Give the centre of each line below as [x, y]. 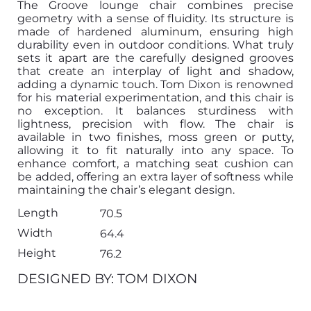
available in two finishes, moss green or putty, [155, 137]
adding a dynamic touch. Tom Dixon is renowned [155, 84]
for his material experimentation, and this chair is [155, 97]
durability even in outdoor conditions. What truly [155, 44]
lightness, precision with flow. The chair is [155, 124]
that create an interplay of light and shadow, [155, 71]
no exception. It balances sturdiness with [155, 110]
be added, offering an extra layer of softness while [155, 176]
